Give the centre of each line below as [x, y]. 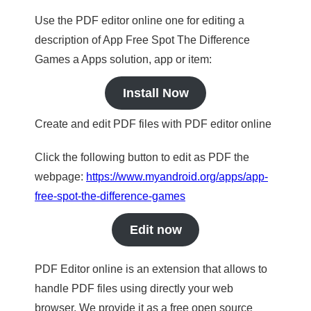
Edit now [155, 230]
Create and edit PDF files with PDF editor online [153, 124]
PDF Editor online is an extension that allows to [151, 269]
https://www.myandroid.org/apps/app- [177, 177]
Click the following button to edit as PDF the [142, 157]
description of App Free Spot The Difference [142, 40]
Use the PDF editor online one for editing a [140, 20]
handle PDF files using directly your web [134, 288]
